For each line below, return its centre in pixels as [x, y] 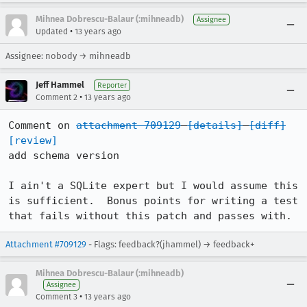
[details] [215, 125]
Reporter [112, 85]
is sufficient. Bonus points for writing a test [153, 201]
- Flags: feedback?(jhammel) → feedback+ [170, 244]
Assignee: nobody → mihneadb [68, 56]
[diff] [267, 125]
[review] [33, 140]
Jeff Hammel [60, 85]
